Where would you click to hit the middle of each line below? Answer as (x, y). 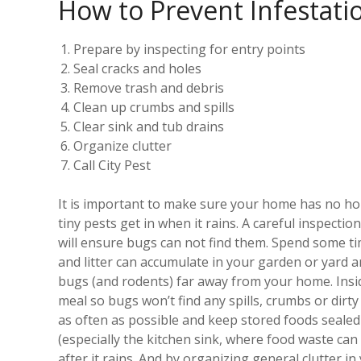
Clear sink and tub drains (149, 126)
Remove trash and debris (149, 87)
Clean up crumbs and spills (154, 107)
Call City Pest (112, 165)
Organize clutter (123, 145)
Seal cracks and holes (138, 68)
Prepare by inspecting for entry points (190, 49)
